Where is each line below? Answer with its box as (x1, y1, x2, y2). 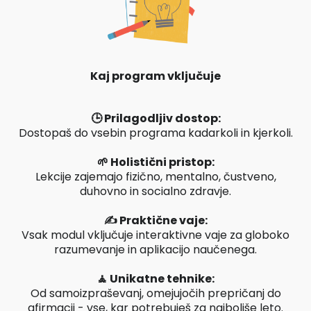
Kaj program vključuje (90, 67, 221, 84)
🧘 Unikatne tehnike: (96, 270, 215, 287)
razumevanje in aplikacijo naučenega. (54, 241, 257, 258)
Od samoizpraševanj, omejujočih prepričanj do (30, 285, 281, 301)
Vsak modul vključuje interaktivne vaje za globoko (22, 226, 289, 243)
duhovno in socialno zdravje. (80, 183, 231, 199)
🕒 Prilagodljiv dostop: (90, 110, 221, 126)
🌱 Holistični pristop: (96, 153, 215, 170)
